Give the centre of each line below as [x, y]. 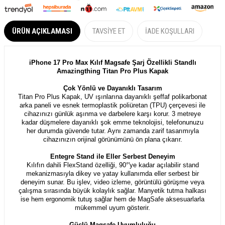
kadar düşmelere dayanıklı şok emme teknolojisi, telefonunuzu [113, 122]
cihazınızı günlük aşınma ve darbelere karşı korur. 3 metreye [113, 114]
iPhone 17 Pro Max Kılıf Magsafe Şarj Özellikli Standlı [113, 62]
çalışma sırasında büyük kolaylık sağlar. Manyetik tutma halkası [113, 190]
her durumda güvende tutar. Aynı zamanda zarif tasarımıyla [113, 131]
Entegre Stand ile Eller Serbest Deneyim [113, 156]
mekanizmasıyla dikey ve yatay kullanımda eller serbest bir [113, 173]
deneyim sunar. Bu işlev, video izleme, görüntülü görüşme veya [113, 182]
